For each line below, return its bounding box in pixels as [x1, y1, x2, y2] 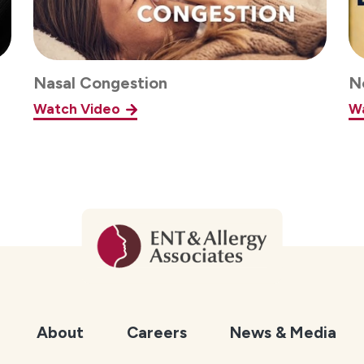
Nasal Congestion [33, 73, 168, 93]
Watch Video [33, 101, 121, 118]
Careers [127, 322, 188, 342]
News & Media [230, 322, 337, 342]
